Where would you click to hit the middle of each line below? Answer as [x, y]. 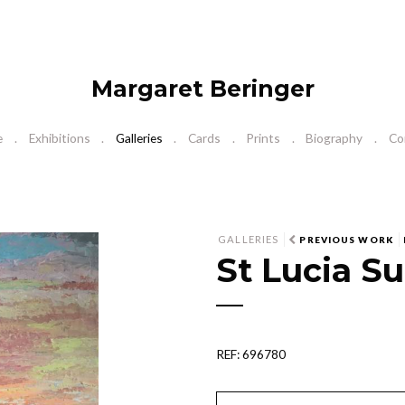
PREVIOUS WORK [346, 240]
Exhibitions [59, 138]
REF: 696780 [251, 353]
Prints [264, 138]
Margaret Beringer [202, 88]
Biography [334, 138]
